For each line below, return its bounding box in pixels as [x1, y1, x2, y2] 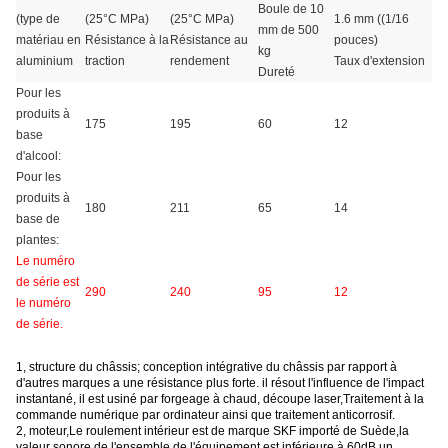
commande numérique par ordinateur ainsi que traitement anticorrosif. [16, 407, 395, 422]
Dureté [258, 64, 295, 79]
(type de [16, 11, 60, 26]
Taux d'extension [334, 53, 425, 68]
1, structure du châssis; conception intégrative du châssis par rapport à [16, 359, 397, 374]
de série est [16, 274, 79, 289]
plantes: [16, 232, 59, 247]
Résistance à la [85, 32, 169, 47]
